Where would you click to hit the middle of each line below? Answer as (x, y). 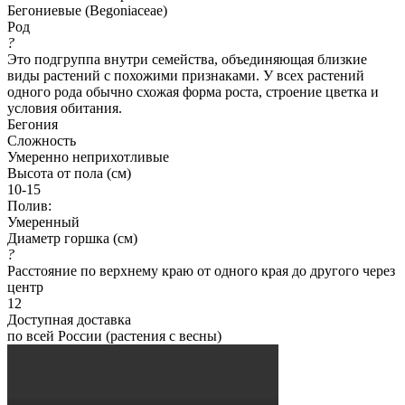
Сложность (42, 140)
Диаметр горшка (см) (72, 238)
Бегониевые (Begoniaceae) (87, 10)
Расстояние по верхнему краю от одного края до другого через (201, 270)
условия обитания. (65, 108)
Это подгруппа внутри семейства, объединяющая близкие (187, 59)
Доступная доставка (69, 319)
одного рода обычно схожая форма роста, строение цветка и (193, 91)
